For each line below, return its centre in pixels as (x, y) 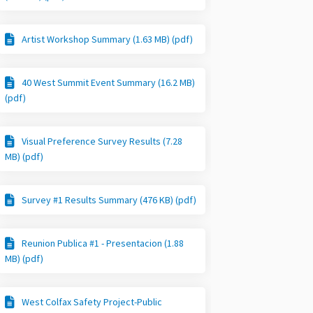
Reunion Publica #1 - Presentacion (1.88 (103, 243)
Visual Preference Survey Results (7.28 (102, 141)
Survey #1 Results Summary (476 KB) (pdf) (109, 199)
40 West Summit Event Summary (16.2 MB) (109, 82)
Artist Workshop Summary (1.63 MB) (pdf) (108, 39)
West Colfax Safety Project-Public (92, 301)
